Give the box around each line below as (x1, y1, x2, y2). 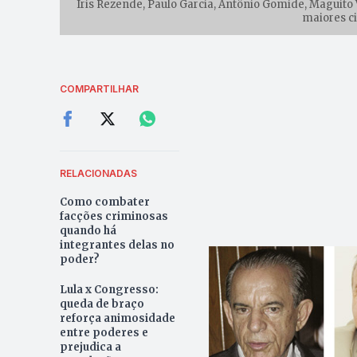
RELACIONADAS (59, 167, 137, 180)
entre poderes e (59, 326, 148, 340)
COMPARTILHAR (59, 83, 139, 96)
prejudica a (59, 340, 121, 355)
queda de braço (59, 297, 144, 312)
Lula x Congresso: (59, 283, 159, 297)
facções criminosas (59, 210, 168, 224)
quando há (59, 224, 116, 238)
